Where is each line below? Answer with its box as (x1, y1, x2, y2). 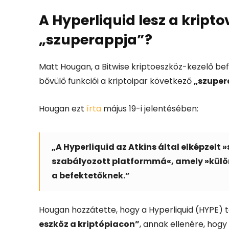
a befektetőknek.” (52, 169, 130, 181)
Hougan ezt (39, 102, 86, 114)
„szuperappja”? (39, 30, 152, 49)
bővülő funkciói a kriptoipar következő (39, 75, 194, 87)
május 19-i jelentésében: (101, 102, 198, 114)
